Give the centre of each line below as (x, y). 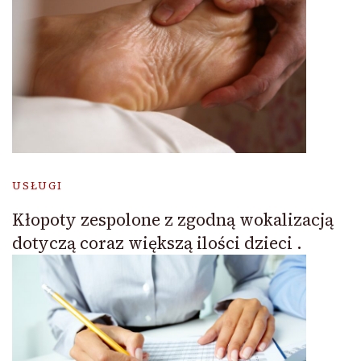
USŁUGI (37, 186)
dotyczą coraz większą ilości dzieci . (157, 243)
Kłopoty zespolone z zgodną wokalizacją (173, 220)
